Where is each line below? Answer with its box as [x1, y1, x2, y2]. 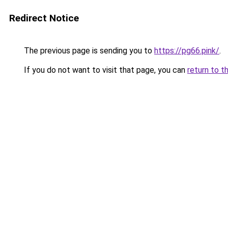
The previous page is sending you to [22, 46, 154, 55]
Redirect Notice [9, 12, 79, 24]
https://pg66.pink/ [154, 46, 219, 55]
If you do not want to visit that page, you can [22, 65, 187, 75]
